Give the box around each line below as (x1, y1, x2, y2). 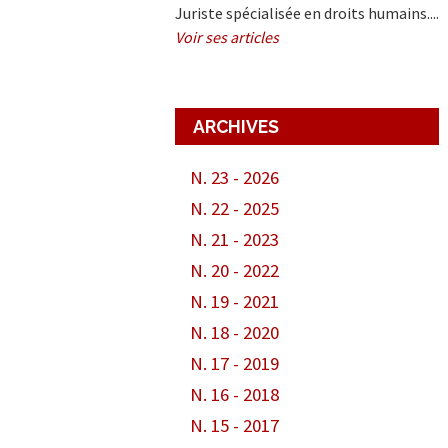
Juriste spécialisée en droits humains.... (175, 2, 440, 23)
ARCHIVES (192, 115, 279, 137)
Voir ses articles (175, 26, 280, 47)
